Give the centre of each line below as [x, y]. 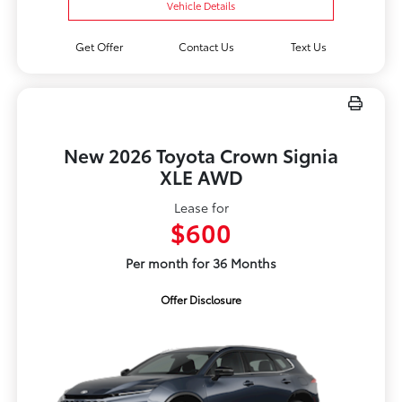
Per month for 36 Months [201, 263]
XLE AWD [201, 177]
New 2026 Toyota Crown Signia [201, 155]
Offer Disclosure [201, 300]
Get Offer [99, 47]
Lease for [201, 208]
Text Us [309, 47]
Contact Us [207, 47]
